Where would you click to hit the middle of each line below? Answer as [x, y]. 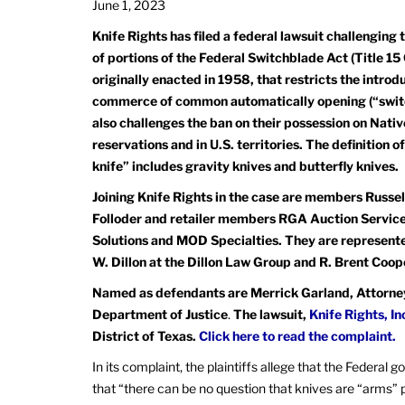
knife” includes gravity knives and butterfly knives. [245, 166]
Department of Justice [160, 314]
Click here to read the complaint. [297, 336]
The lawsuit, [271, 314]
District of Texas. [146, 336]
